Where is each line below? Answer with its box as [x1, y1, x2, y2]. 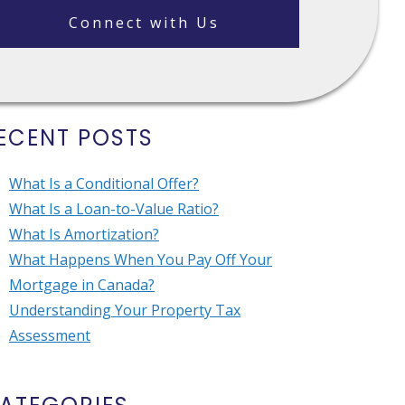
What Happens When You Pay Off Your [9, 250, 272, 270]
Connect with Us [68, 13, 220, 33]
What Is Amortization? [9, 224, 159, 245]
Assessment [9, 325, 90, 346]
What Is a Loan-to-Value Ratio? [9, 199, 219, 220]
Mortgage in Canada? [9, 275, 155, 296]
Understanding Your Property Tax [9, 300, 240, 321]
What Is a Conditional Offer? [9, 174, 199, 194]
